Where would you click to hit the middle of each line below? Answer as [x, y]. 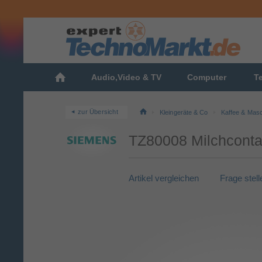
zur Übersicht [98, 111]
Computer [207, 77]
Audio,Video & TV [126, 77]
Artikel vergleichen [164, 178]
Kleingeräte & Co [184, 112]
